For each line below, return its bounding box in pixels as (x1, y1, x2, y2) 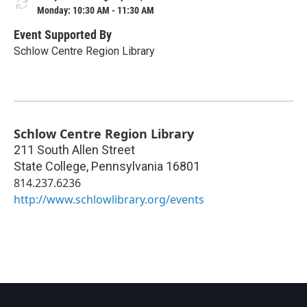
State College (14, 158, 86, 173)
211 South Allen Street (14, 142, 135, 157)
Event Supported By (14, 27, 112, 42)
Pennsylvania (91, 158, 163, 173)
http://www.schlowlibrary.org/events (14, 191, 204, 207)
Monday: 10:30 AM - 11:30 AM (37, 5, 154, 16)
